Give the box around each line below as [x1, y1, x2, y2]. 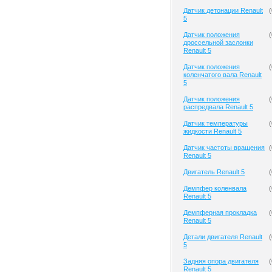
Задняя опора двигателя [183, 257, 259, 265]
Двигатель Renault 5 [183, 168, 245, 175]
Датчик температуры [183, 120, 248, 127]
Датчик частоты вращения [183, 144, 265, 151]
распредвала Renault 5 [183, 103, 253, 110]
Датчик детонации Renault [183, 7, 263, 14]
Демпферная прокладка [183, 209, 257, 216]
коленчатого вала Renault [183, 71, 262, 78]
